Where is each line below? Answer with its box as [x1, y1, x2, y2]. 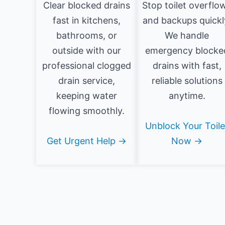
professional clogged [42, 60, 131, 71]
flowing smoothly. [48, 105, 125, 117]
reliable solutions [151, 75, 222, 86]
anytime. [168, 90, 205, 101]
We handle [165, 30, 209, 41]
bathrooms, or [56, 30, 117, 41]
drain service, [58, 75, 115, 86]
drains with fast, [152, 60, 221, 71]
